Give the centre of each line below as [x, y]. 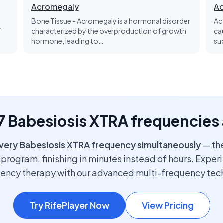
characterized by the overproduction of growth [109, 31]
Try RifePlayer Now [69, 205]
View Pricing [167, 205]
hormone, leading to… [67, 41]
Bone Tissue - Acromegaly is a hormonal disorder [111, 21]
